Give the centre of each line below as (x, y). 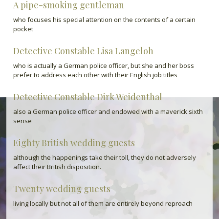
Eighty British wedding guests (74, 143)
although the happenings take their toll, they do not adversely (104, 157)
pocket (23, 29)
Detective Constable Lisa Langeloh (83, 51)
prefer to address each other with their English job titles (95, 75)
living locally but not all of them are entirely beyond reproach (103, 203)
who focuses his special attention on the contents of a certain (104, 20)
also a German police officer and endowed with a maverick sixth (108, 111)
